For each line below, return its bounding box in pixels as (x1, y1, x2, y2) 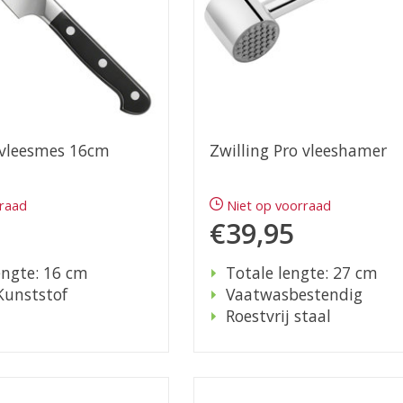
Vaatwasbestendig (225, 283, 363, 306)
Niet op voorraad (227, 196, 332, 215)
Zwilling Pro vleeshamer (209, 139, 387, 162)
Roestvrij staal (225, 305, 331, 327)
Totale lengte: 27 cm (225, 262, 378, 284)
